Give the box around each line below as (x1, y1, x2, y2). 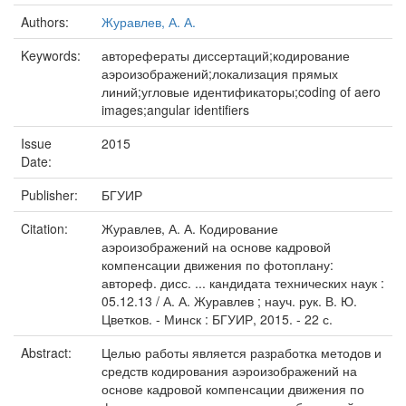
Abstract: (21, 343, 75, 362)
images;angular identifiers (101, 101, 249, 119)
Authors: (21, 13, 72, 31)
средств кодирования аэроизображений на (101, 362, 357, 380)
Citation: (21, 219, 72, 237)
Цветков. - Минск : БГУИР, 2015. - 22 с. (101, 310, 333, 328)
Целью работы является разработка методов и (101, 343, 382, 362)
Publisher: (21, 186, 82, 204)
